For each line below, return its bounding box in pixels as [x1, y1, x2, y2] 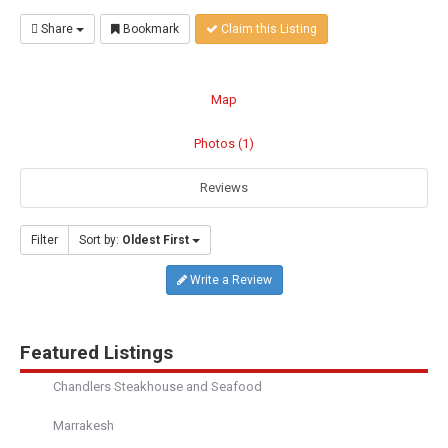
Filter [31, 232, 58, 247]
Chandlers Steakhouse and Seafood [53, 378, 262, 394]
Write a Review [186, 272, 272, 287]
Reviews [200, 179, 248, 195]
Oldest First [122, 232, 189, 247]
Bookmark [120, 21, 179, 36]
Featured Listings [20, 340, 173, 364]
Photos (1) [194, 135, 254, 151]
